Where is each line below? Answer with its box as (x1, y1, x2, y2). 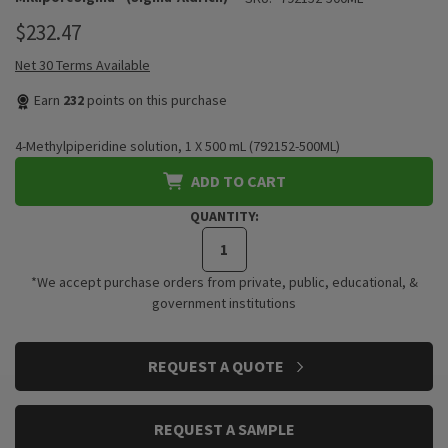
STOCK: (21, 367, 69, 385)
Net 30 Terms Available (15, 56, 150, 74)
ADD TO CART (190, 171, 286, 191)
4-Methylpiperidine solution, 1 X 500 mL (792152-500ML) (15, 137, 340, 155)
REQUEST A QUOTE (147, 356, 287, 376)
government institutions (152, 294, 296, 312)
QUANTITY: (189, 207, 259, 225)
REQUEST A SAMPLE (153, 419, 295, 439)
